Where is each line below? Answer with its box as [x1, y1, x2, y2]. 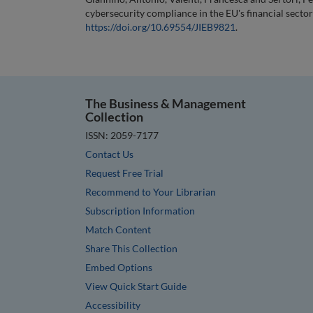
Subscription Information [85, 204, 195, 217]
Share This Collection [85, 242, 177, 254]
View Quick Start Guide [85, 279, 187, 292]
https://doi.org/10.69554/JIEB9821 [85, 20, 235, 33]
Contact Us [85, 147, 133, 160]
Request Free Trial [85, 166, 163, 179]
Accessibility [85, 298, 140, 311]
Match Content [85, 223, 151, 235]
